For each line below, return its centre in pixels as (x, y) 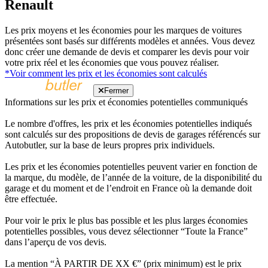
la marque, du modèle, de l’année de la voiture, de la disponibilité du (133, 178)
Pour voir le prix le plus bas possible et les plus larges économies (126, 221)
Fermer (116, 91)
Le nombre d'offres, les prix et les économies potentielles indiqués (128, 124)
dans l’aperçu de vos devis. (56, 242)
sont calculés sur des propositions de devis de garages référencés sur (133, 135)
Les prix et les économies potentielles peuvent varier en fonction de (131, 167)
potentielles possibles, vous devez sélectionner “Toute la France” (126, 232)
